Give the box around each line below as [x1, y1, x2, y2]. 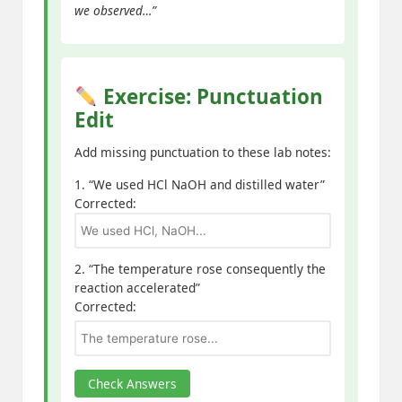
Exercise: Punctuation [97, 83, 323, 111]
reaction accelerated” [74, 279, 200, 297]
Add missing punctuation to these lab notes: [74, 144, 331, 162]
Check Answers [88, 375, 177, 393]
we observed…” [74, 2, 156, 20]
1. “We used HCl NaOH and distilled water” [74, 176, 325, 194]
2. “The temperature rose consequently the [74, 260, 326, 278]
